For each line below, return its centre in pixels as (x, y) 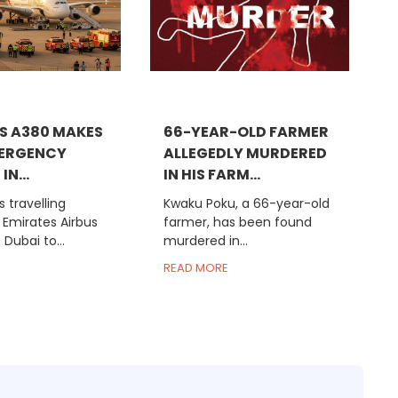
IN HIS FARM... (211, 175)
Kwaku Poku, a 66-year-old (246, 204)
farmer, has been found (237, 223)
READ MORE (195, 268)
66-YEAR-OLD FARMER (246, 132)
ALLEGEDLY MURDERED (245, 154)
